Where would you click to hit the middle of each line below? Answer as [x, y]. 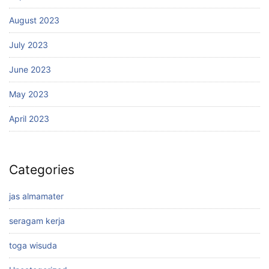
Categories [42, 169]
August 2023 [34, 20]
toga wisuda [33, 246]
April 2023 [29, 118]
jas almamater [36, 196]
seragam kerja [37, 221]
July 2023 [29, 44]
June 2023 [30, 69]
